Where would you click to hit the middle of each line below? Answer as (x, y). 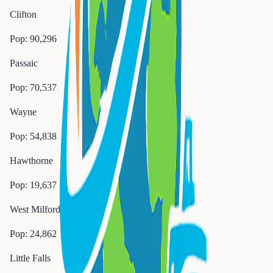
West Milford (35, 209)
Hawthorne (31, 161)
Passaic (24, 63)
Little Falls (30, 258)
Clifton (23, 14)
